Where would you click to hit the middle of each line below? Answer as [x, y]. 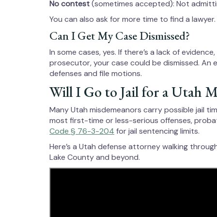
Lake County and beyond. [95, 157]
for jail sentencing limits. [157, 131]
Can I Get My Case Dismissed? [120, 36]
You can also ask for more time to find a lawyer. [132, 19]
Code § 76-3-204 [82, 131]
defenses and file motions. [96, 73]
